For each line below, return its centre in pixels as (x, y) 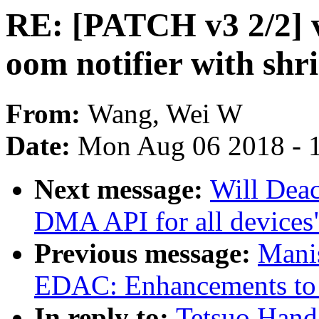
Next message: (122, 189)
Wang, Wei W (165, 114)
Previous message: (146, 253)
